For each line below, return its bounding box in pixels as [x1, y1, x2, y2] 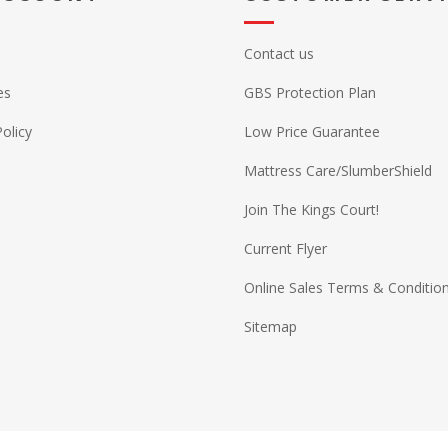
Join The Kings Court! [244, 200, 379, 219]
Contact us [244, 44, 314, 63]
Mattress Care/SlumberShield [244, 161, 432, 180]
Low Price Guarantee [244, 122, 380, 141]
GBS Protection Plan [244, 83, 376, 102]
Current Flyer [244, 239, 327, 258]
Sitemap [244, 317, 297, 336]
